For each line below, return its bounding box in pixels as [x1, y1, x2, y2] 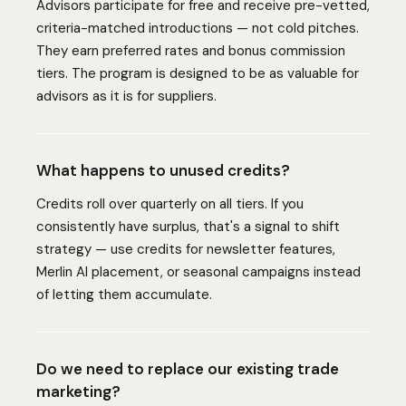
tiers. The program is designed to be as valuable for [36, 64, 359, 82]
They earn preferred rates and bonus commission [36, 42, 345, 60]
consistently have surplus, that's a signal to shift [36, 217, 340, 236]
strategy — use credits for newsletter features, [36, 240, 335, 258]
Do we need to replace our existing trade [36, 359, 339, 379]
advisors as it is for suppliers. [36, 87, 217, 105]
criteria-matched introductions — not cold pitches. [36, 19, 359, 37]
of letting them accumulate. [36, 285, 212, 304]
